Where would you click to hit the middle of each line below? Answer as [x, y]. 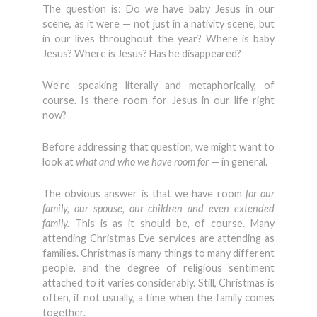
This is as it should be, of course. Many [175, 223]
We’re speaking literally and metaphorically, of [158, 85]
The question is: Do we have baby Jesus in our [158, 9]
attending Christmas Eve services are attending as [158, 238]
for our [260, 194]
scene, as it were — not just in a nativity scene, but [158, 24]
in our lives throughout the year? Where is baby [158, 39]
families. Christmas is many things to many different [158, 253]
